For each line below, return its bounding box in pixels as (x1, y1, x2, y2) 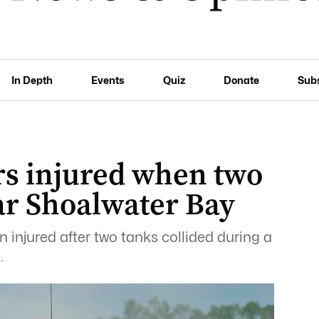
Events (91, 73, 125, 86)
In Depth (11, 73, 53, 86)
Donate (223, 73, 259, 86)
